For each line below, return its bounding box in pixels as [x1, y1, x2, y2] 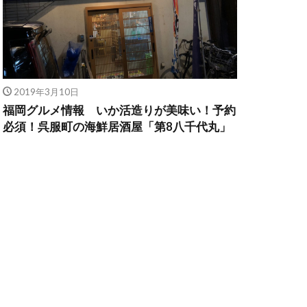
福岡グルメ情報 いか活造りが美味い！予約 [3, 103, 236, 117]
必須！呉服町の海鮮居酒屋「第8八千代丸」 [3, 119, 231, 134]
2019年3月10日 [13, 86, 79, 97]
